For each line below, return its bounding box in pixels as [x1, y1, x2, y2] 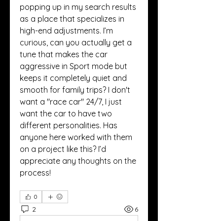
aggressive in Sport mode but [20, 61, 127, 71]
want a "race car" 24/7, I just [20, 97, 122, 107]
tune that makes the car [20, 49, 108, 59]
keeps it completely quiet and [20, 73, 127, 83]
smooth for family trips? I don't [20, 85, 130, 95]
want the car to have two [20, 109, 112, 118]
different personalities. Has [20, 120, 117, 130]
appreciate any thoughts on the [20, 156, 136, 166]
